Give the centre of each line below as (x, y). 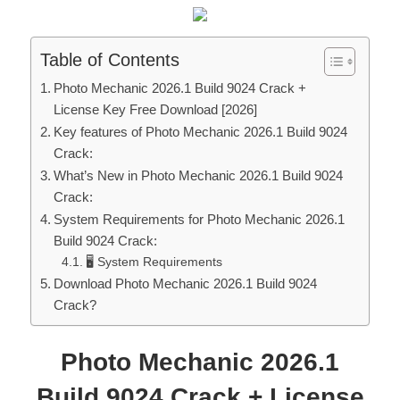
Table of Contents (110, 59)
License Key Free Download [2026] (156, 109)
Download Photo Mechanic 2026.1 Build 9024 (186, 283)
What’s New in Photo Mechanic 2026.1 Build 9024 (199, 175)
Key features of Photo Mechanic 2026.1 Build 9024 (201, 131)
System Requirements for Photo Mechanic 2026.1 (200, 219)
